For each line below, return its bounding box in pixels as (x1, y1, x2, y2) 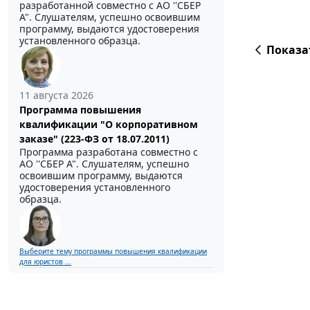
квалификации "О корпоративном (19, 118, 198, 131)
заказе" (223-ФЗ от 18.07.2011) (19, 132, 170, 146)
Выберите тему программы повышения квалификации (19, 246, 207, 257)
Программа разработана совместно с (19, 145, 198, 159)
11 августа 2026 (19, 89, 93, 102)
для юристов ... (19, 257, 71, 267)
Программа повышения (19, 103, 141, 117)
